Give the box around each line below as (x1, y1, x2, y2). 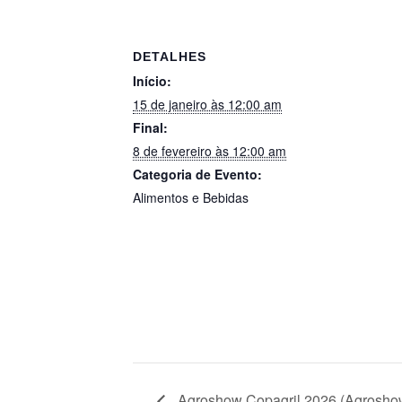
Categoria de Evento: (133, 165, 262, 184)
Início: (133, 72, 171, 91)
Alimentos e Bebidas (133, 188, 249, 207)
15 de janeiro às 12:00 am (133, 95, 282, 114)
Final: (133, 118, 168, 137)
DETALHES (133, 49, 206, 65)
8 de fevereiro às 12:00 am (133, 142, 286, 161)
